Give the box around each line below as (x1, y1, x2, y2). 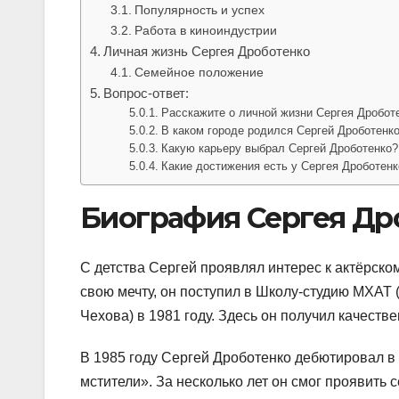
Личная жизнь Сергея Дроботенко (103, 43, 311, 59)
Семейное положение (134, 64, 264, 79)
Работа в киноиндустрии (134, 22, 277, 37)
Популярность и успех (134, 2, 265, 17)
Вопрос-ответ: (103, 85, 190, 101)
